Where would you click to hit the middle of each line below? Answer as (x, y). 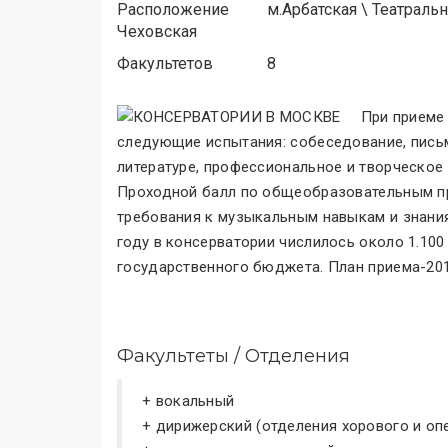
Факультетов (165, 63)
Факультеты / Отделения (233, 356)
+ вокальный (188, 401)
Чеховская (157, 31)
